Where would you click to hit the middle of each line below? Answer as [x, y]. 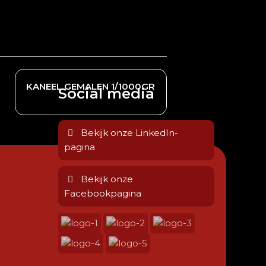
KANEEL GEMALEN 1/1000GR [91, 86]
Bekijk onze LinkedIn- [130, 133]
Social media [107, 94]
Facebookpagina [103, 193]
